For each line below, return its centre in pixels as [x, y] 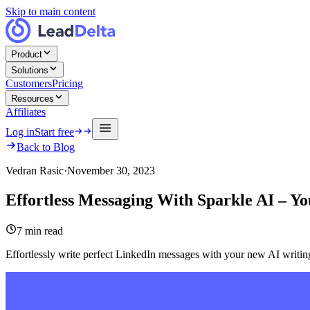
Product [27, 54]
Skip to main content [51, 11]
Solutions [30, 70]
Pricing [67, 83]
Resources [33, 99]
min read [43, 230]
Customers [29, 83]
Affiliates [26, 112]
